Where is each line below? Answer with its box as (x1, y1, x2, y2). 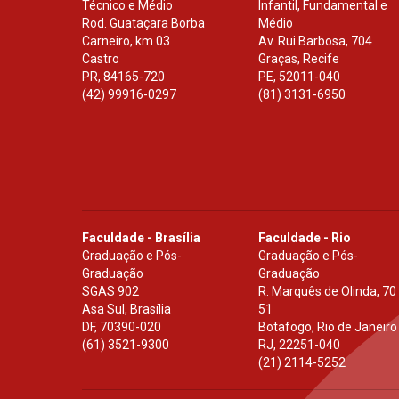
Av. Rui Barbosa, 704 (258, 33, 373, 48)
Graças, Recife (258, 51, 340, 66)
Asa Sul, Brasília (82, 301, 171, 316)
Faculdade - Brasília (82, 230, 200, 245)
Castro (82, 51, 119, 66)
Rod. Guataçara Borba (82, 15, 205, 30)
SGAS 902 (82, 283, 139, 298)
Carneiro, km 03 (82, 33, 170, 48)
